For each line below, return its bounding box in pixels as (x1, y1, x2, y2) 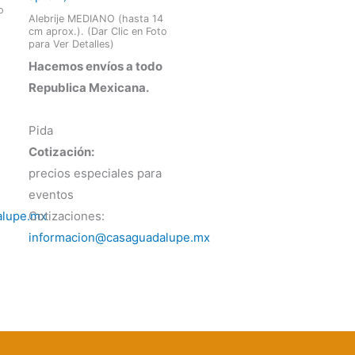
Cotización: (28, 144, 94, 159)
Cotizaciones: (28, 208, 105, 223)
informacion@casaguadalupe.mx (28, 230, 210, 245)
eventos (28, 187, 74, 202)
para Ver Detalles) (28, 37, 114, 50)
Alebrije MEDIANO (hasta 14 (28, 12, 163, 25)
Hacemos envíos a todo (28, 59, 162, 74)
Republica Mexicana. (28, 80, 149, 95)
